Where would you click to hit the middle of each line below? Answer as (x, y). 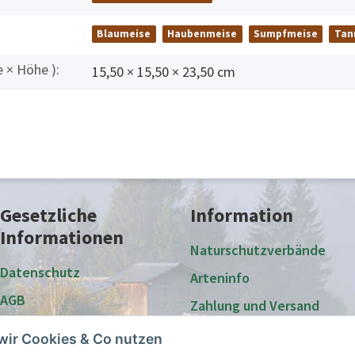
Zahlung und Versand (255, 306)
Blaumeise (124, 34)
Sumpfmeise (285, 34)
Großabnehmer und (250, 334)
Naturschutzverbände (258, 250)
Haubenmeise (202, 34)
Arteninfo (220, 278)
